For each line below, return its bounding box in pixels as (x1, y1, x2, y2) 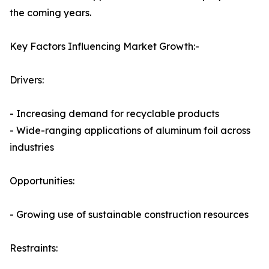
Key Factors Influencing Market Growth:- (10, 40, 199, 53)
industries (10, 141, 54, 154)
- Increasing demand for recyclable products (10, 107, 219, 120)
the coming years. (10, 7, 91, 19)
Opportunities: (10, 175, 74, 187)
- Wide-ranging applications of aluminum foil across (10, 124, 250, 137)
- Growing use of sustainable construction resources (10, 208, 249, 221)
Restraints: (10, 242, 58, 255)
